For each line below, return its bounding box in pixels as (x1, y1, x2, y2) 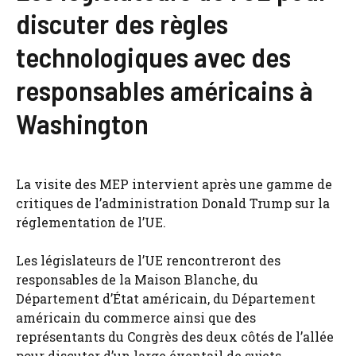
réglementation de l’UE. (16, 214, 166, 231)
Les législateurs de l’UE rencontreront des (16, 252, 281, 269)
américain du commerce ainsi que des (16, 309, 256, 327)
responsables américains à (16, 73, 313, 107)
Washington (16, 106, 149, 141)
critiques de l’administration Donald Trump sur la (16, 195, 330, 212)
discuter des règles (16, 6, 228, 41)
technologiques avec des (16, 40, 291, 74)
